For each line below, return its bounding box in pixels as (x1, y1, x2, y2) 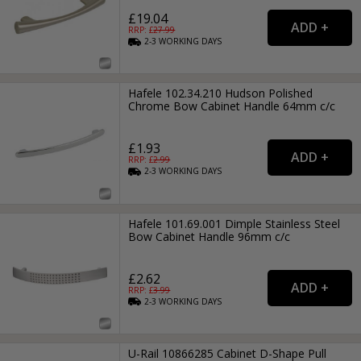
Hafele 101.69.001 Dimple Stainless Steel (128, 215, 341, 231)
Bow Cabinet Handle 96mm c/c (128, 228, 291, 244)
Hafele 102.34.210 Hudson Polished (128, 85, 313, 102)
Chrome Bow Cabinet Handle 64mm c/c (128, 98, 336, 114)
